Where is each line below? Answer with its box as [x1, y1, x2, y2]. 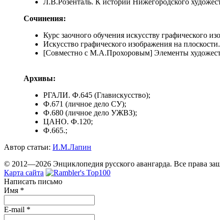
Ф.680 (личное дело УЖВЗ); [43, 109, 137, 117]
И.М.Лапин [53, 143, 91, 152]
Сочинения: [24, 14, 66, 23]
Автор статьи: [4, 143, 51, 152]
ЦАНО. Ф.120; [43, 117, 93, 126]
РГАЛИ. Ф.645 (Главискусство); [43, 91, 150, 100]
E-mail [4, 205, 27, 214]
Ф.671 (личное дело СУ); [43, 100, 126, 109]
